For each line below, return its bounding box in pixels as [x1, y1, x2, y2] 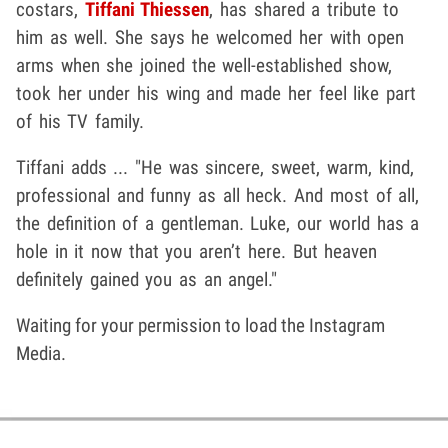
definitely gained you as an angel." [16, 268, 278, 292]
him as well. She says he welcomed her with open [16, 26, 405, 50]
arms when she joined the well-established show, [16, 54, 393, 78]
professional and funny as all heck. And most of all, [16, 184, 420, 208]
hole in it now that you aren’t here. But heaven [16, 240, 378, 264]
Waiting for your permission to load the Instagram [16, 314, 385, 338]
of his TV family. [16, 110, 145, 134]
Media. [16, 342, 66, 366]
